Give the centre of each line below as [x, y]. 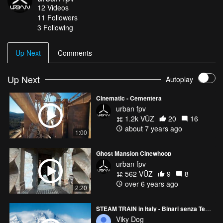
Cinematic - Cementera [129, 98]
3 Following [55, 27]
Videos [58, 7]
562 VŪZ [138, 174]
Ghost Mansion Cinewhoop [134, 154]
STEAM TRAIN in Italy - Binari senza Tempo [208, 209]
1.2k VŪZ [139, 118]
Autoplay [179, 79]
